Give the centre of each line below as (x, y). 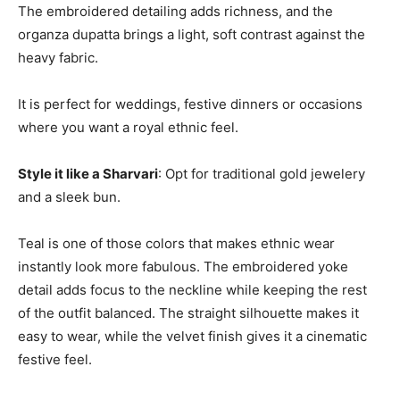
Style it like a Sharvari (88, 173)
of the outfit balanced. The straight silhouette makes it (188, 312)
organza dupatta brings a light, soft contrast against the (192, 34)
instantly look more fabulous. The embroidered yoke (183, 266)
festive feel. (55, 359)
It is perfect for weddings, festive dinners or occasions (190, 104)
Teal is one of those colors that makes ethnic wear (176, 243)
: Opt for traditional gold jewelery (262, 173)
